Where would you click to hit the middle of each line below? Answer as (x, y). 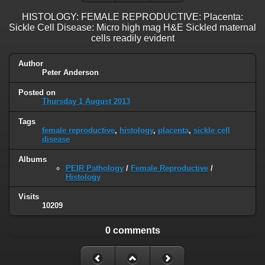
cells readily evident (132, 38)
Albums (33, 159)
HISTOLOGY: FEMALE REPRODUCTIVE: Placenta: (132, 17)
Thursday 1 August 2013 (86, 101)
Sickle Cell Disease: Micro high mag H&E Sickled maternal (132, 27)
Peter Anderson (70, 72)
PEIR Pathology (95, 168)
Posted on (37, 92)
